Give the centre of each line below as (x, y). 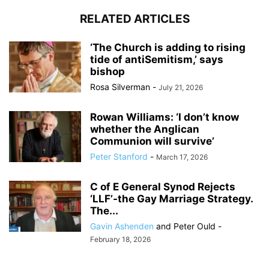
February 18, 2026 (120, 240)
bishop (107, 72)
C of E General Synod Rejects (163, 187)
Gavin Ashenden (122, 226)
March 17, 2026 (182, 157)
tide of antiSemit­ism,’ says (157, 60)
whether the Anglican (145, 129)
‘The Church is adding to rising (168, 48)
